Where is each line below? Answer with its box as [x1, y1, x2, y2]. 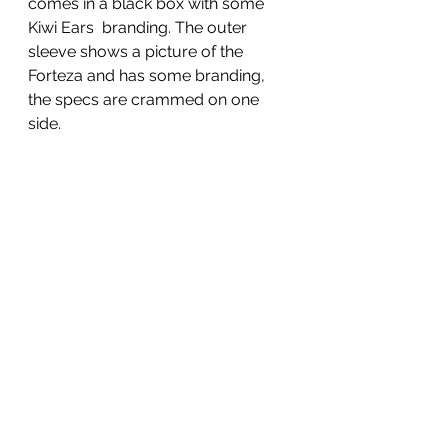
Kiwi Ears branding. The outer [28, 18, 251, 38]
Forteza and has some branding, [28, 66, 269, 86]
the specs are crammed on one [28, 90, 263, 110]
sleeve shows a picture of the [28, 42, 247, 62]
